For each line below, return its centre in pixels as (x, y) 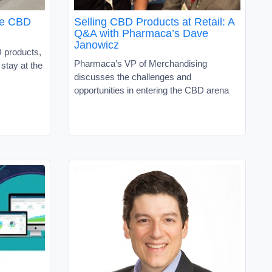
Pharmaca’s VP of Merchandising (141, 63)
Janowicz (97, 45)
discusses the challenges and (133, 76)
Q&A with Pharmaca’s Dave (141, 33)
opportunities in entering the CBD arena (151, 90)
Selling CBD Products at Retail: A (154, 22)
